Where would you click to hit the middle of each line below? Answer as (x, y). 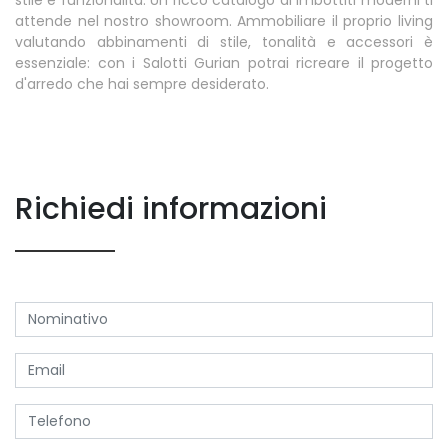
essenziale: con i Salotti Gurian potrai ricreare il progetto (224, 62)
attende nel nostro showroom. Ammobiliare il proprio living (224, 20)
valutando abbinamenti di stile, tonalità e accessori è (224, 41)
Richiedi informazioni (171, 208)
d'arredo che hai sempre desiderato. (142, 83)
